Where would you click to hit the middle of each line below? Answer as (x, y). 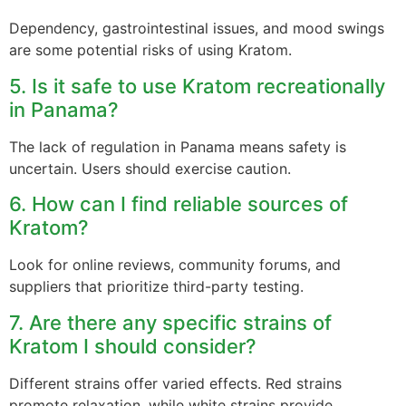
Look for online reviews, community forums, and (175, 265)
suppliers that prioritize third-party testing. (156, 287)
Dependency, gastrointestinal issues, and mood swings (197, 29)
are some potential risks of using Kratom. (150, 50)
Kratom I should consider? (133, 346)
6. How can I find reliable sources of (179, 204)
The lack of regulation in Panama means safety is (178, 146)
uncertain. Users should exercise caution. (150, 168)
